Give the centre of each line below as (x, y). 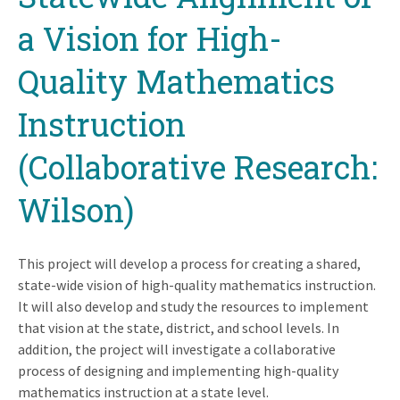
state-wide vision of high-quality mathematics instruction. (197, 284)
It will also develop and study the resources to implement (193, 306)
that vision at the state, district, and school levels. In (179, 327)
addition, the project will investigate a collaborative (177, 349)
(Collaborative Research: (198, 167)
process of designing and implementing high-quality (178, 370)
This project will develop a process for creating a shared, (189, 263)
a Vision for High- (150, 38)
